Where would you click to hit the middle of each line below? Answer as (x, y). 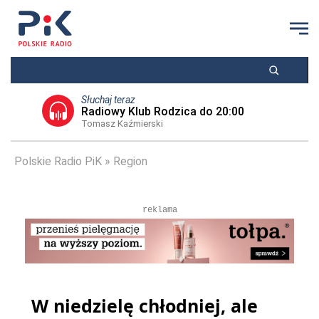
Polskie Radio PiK (58, 161)
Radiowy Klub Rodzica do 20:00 (162, 111)
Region (130, 161)
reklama (159, 210)
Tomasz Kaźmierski (122, 124)
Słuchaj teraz (108, 100)
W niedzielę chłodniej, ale (145, 305)
